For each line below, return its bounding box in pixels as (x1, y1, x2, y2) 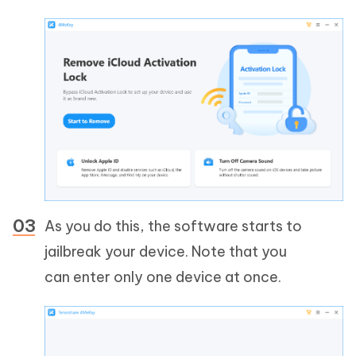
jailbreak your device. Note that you (44, 242, 287, 261)
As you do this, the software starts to (44, 217, 302, 236)
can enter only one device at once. (44, 268, 284, 287)
